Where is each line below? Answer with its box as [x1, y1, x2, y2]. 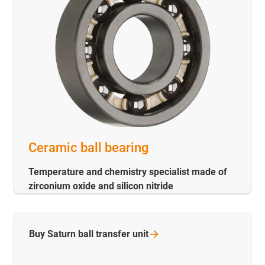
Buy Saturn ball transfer [29, 228, 132, 240]
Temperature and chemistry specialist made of [28, 166, 227, 178]
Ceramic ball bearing [28, 140, 148, 156]
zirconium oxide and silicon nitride [28, 180, 173, 192]
